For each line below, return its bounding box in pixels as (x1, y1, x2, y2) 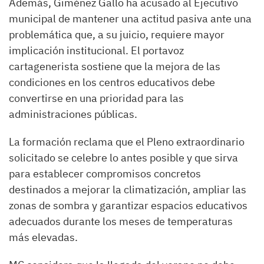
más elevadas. (9, 230, 78, 244)
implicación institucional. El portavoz (9, 43, 184, 57)
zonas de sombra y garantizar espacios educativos (9, 198, 247, 212)
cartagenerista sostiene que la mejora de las (9, 59, 220, 73)
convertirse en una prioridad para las (9, 91, 184, 105)
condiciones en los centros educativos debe (9, 75, 215, 89)
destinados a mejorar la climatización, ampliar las (9, 182, 246, 196)
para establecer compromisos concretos (9, 166, 201, 180)
